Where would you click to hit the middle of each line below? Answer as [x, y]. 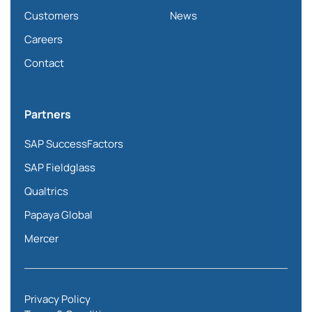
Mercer [41, 239]
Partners [48, 114]
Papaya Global [58, 215]
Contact [44, 63]
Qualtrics [46, 191]
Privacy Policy [57, 299]
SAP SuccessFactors [74, 144]
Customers [52, 16]
